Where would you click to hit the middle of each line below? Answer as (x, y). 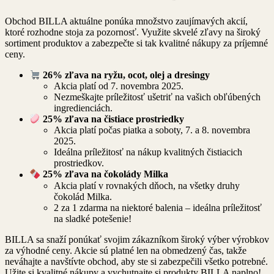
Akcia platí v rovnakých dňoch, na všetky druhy (147, 185)
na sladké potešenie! (93, 218)
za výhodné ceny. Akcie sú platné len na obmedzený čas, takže (126, 250)
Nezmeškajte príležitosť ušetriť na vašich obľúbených (157, 97)
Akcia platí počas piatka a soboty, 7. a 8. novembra (152, 130)
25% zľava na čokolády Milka (106, 174)
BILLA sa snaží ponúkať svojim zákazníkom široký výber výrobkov (137, 239)
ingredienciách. (83, 108)
